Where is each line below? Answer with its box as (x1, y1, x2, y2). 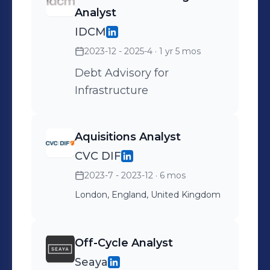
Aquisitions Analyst (75, 130, 181, 143)
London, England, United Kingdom (75, 189, 221, 200)
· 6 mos (153, 170, 186, 181)
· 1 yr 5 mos (152, 46, 201, 57)
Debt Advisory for (75, 66, 169, 80)
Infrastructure (75, 84, 148, 97)
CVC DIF (75, 149, 121, 163)
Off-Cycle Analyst (75, 236, 173, 250)
